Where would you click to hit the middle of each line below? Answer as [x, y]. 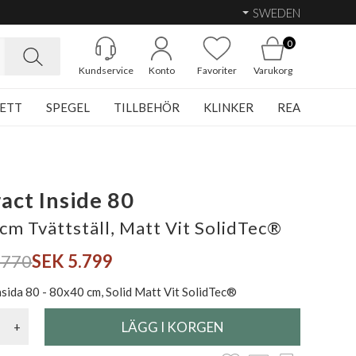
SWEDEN [277, 12]
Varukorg [273, 70]
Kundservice [106, 70]
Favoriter [217, 70]
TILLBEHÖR [147, 107]
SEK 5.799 [73, 261]
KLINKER [228, 107]
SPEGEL [68, 107]
